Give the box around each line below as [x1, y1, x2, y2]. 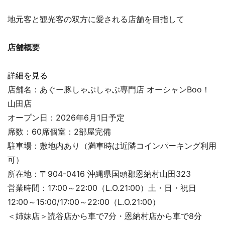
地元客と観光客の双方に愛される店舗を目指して [8, 14, 184, 25]
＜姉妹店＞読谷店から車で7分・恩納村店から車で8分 [8, 211, 202, 221]
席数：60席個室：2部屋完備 [8, 127, 111, 137]
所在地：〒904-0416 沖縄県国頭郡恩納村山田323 [8, 169, 191, 179]
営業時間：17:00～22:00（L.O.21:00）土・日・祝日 [8, 183, 196, 193]
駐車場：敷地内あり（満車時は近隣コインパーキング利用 [8, 141, 216, 151]
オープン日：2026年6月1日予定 [8, 113, 125, 123]
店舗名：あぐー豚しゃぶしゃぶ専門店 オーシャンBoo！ [8, 84, 210, 95]
